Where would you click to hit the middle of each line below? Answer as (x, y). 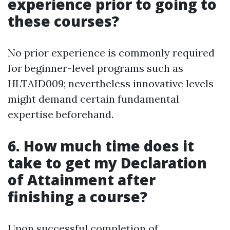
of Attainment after (82, 180)
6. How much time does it (101, 146)
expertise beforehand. (61, 114)
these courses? (63, 21)
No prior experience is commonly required (111, 53)
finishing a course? (78, 197)
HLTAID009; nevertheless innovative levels (111, 83)
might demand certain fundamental (93, 99)
